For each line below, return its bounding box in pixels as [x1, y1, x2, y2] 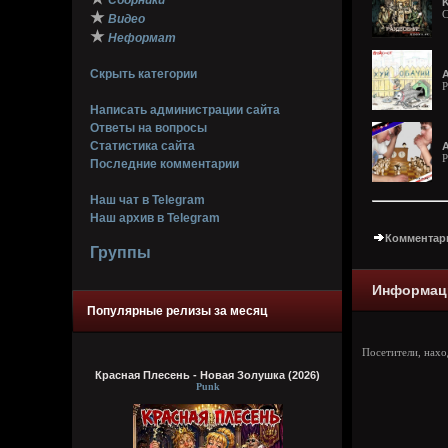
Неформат [108, 31, 176, 45]
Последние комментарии [90, 157, 239, 171]
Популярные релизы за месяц [87, 304, 267, 318]
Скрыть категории [90, 67, 197, 81]
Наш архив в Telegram [90, 211, 220, 225]
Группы [90, 244, 151, 261]
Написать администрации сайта [90, 103, 280, 117]
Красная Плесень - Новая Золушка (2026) [95, 369, 320, 381]
